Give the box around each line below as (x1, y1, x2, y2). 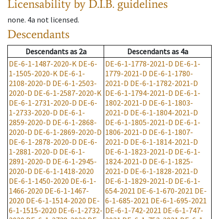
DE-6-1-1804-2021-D (130, 108, 198, 118)
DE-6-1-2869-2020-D (34, 127, 102, 137)
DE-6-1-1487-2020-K (9, 59, 77, 69)
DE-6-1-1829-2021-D (105, 176, 173, 186)
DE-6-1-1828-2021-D (130, 166, 198, 176)
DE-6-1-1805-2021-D (105, 117, 173, 128)
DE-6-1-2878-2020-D (9, 137, 77, 147)
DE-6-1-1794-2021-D (105, 88, 173, 98)
